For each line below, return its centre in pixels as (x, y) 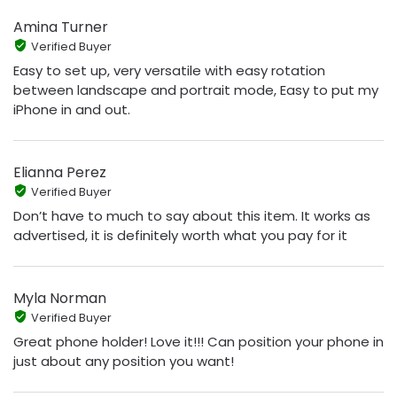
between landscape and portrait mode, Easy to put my (196, 90)
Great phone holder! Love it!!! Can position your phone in (198, 342)
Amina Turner (61, 27)
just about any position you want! (124, 362)
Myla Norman (60, 298)
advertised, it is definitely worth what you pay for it (180, 236)
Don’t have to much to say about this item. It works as (192, 216)
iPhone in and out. (72, 110)
